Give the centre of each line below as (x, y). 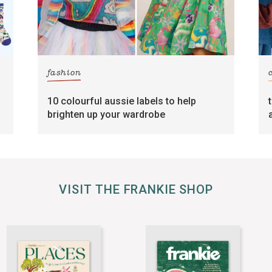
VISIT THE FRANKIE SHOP (136, 190)
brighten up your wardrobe (107, 114)
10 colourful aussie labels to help (122, 101)
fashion (64, 73)
